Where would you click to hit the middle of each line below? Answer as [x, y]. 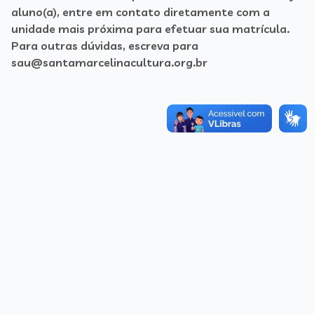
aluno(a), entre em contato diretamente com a [141, 12]
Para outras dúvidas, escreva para [105, 46]
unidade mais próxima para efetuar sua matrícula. [150, 29]
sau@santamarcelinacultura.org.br [109, 62]
